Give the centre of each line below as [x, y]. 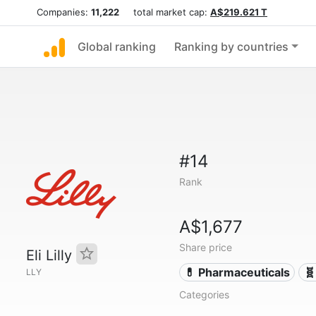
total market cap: [165, 12]
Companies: [64, 12]
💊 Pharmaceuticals [237, 272]
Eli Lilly [51, 255]
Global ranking [117, 47]
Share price [205, 247]
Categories [204, 294]
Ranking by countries [231, 47]
